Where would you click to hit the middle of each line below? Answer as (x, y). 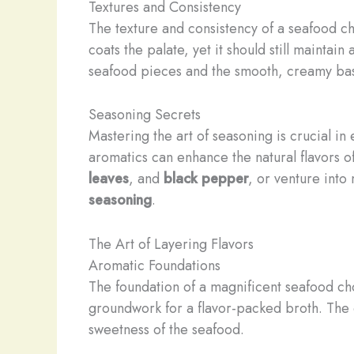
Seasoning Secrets (145, 115)
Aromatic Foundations (154, 266)
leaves (109, 179)
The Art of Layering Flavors (171, 245)
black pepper (206, 179)
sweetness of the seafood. (166, 330)
